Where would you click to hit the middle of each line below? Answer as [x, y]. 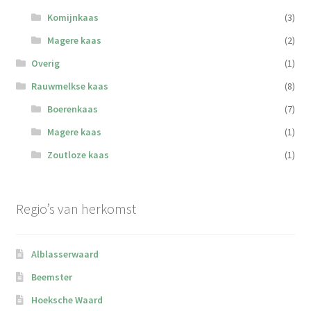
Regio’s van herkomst [76, 208]
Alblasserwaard [65, 254]
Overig [46, 63]
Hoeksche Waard [67, 300]
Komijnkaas [73, 17]
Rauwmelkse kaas [70, 86]
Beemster [52, 277]
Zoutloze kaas [78, 154]
